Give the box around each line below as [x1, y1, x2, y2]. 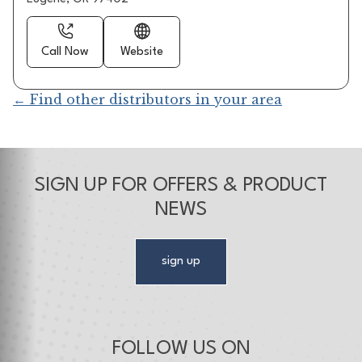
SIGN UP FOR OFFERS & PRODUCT [35, 176, 327, 196]
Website [120, 45, 164, 58]
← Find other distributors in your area [13, 90, 283, 107]
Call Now [41, 45, 90, 58]
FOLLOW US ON [112, 339, 250, 360]
